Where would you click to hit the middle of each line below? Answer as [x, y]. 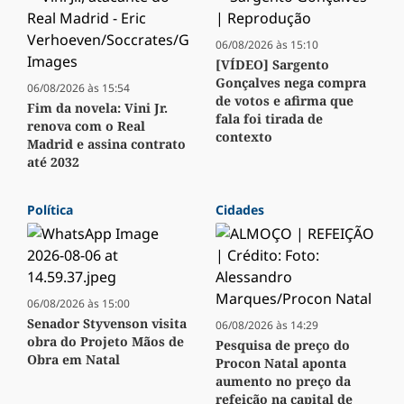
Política [50, 210]
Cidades [240, 210]
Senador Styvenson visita [107, 324]
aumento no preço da [283, 381]
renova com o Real [86, 126]
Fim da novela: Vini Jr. [97, 108]
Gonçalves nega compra [291, 83]
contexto [244, 137]
